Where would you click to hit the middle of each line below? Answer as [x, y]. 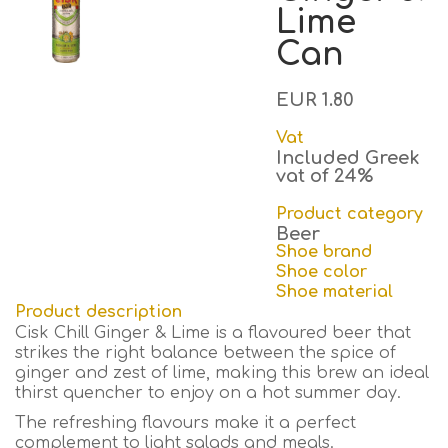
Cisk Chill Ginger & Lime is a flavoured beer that [213, 333]
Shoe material [335, 292]
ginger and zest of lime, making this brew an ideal [222, 373]
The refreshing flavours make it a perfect [185, 423]
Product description [98, 312]
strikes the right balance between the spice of [205, 353]
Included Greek [348, 158]
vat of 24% [325, 176]
